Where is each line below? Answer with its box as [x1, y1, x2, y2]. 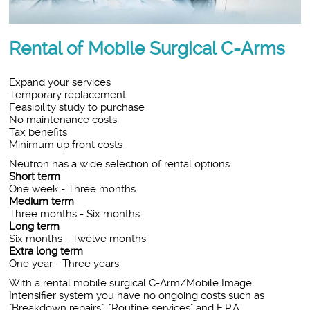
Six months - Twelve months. [9, 232, 149, 245]
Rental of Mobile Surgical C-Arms [9, 37, 286, 59]
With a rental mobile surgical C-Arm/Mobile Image [9, 276, 253, 289]
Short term [9, 170, 61, 183]
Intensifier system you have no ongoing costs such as [9, 289, 265, 302]
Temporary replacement [9, 88, 127, 101]
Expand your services [9, 75, 111, 89]
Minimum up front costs [9, 138, 123, 151]
